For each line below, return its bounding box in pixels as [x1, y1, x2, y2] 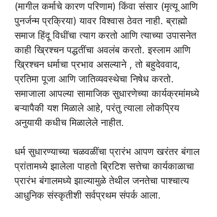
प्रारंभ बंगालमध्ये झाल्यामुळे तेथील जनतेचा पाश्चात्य [15, 174, 189, 186]
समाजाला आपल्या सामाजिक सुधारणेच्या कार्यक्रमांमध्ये [15, 87, 199, 99]
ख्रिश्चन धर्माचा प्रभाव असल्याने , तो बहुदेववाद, [15, 58, 180, 70]
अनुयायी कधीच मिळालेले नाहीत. [15, 116, 124, 128]
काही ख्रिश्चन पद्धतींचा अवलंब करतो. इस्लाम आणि [15, 44, 190, 56]
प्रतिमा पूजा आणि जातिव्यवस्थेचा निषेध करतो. [15, 73, 174, 85]
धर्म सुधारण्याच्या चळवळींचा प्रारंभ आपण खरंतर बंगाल [15, 145, 200, 157]
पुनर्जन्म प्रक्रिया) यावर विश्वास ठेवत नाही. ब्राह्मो [15, 15, 187, 27]
